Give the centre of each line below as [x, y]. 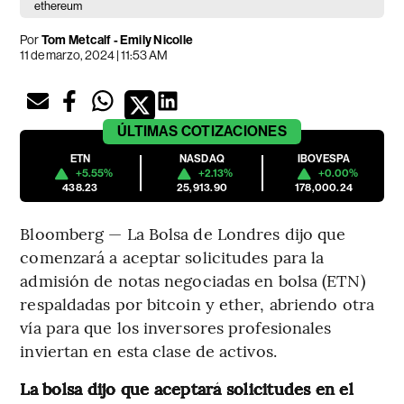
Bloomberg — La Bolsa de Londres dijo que [183, 234]
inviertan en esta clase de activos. [148, 351]
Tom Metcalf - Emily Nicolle [116, 41]
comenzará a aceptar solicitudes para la [172, 257]
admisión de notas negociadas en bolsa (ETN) [193, 280]
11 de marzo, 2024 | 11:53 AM [94, 55]
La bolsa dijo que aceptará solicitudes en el [187, 389]
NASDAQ [202, 159]
